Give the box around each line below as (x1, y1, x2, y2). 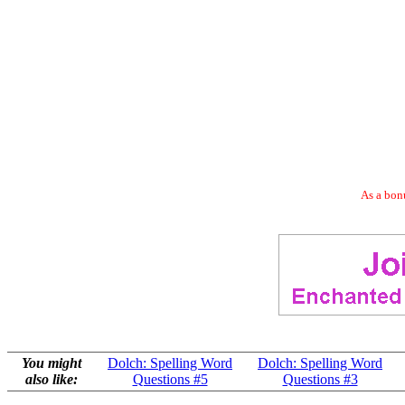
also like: (25, 372, 78, 387)
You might (22, 355, 81, 371)
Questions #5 (132, 372, 208, 387)
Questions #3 (282, 372, 358, 387)
